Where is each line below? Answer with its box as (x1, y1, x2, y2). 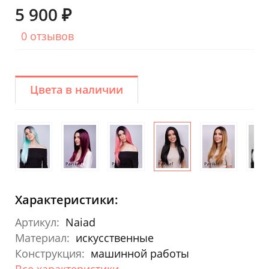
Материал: (15, 230, 70, 245)
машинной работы (91, 246, 189, 261)
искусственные (76, 230, 154, 245)
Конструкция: (15, 246, 85, 261)
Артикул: (15, 214, 59, 229)
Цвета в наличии (30, 82, 123, 97)
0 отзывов (21, 28, 74, 43)
